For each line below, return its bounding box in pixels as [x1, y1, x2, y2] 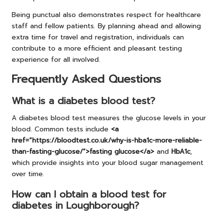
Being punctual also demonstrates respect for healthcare [12, 10, 201, 20]
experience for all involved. [12, 54, 100, 65]
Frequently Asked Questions [12, 71, 161, 88]
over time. [12, 168, 44, 179]
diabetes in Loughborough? [12, 198, 139, 213]
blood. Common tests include [12, 124, 111, 134]
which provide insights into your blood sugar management [12, 157, 203, 168]
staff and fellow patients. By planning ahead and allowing [12, 21, 201, 32]
